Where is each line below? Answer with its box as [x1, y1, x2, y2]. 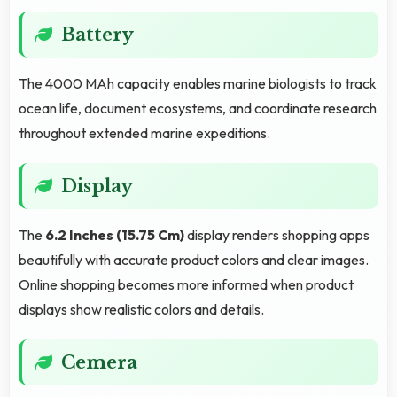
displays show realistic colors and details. [19, 300, 264, 318]
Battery [61, 23, 134, 45]
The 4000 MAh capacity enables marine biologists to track [19, 74, 377, 92]
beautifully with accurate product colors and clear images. [19, 250, 369, 269]
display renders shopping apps [184, 225, 370, 244]
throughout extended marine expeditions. [19, 123, 270, 142]
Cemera [61, 351, 137, 373]
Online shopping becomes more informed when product [19, 275, 354, 293]
